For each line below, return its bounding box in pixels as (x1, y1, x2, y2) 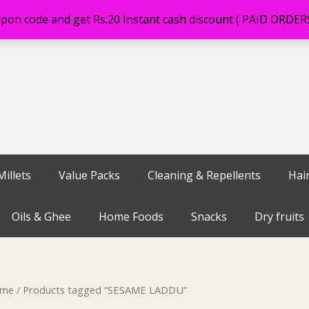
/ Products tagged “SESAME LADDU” (14, 283, 187, 297)
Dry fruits (255, 209, 304, 224)
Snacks (191, 209, 227, 224)
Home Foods (99, 209, 163, 224)
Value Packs (59, 168, 120, 183)
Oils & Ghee (12, 209, 71, 224)
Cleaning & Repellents (148, 168, 261, 183)
